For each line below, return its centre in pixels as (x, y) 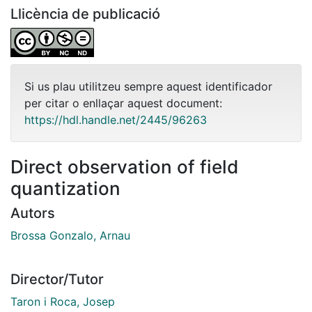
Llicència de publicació (85, 14)
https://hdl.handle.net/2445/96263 (116, 119)
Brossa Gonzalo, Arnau (70, 235)
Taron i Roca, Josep (63, 301)
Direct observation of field (124, 166)
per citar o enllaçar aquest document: (123, 103)
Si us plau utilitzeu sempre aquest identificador (148, 86)
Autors (33, 213)
